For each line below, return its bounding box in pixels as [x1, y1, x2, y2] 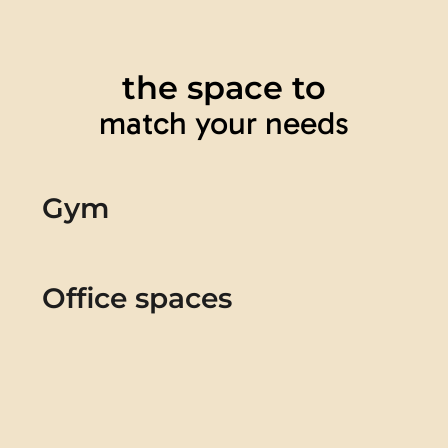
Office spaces [42, 281, 233, 315]
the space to [122, 68, 326, 107]
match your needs [99, 104, 349, 142]
